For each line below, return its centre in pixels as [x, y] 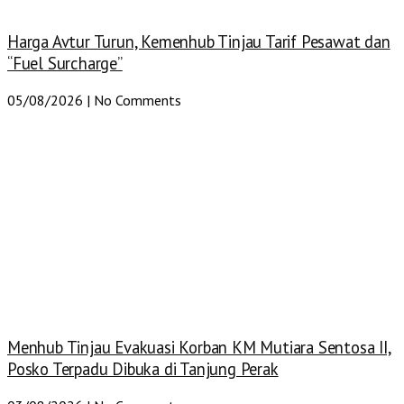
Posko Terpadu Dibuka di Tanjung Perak [143, 369]
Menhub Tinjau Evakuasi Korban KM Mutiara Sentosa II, [199, 348]
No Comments [136, 100]
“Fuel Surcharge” [65, 64]
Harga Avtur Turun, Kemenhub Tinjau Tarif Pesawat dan [199, 42]
